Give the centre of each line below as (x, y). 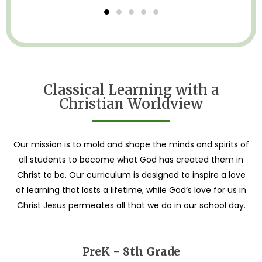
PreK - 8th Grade (131, 251)
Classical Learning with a (131, 90)
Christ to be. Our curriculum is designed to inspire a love (131, 175)
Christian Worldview (131, 104)
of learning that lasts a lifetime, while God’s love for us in (131, 190)
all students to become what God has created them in (131, 159)
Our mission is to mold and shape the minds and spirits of (131, 144)
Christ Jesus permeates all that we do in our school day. (131, 205)
